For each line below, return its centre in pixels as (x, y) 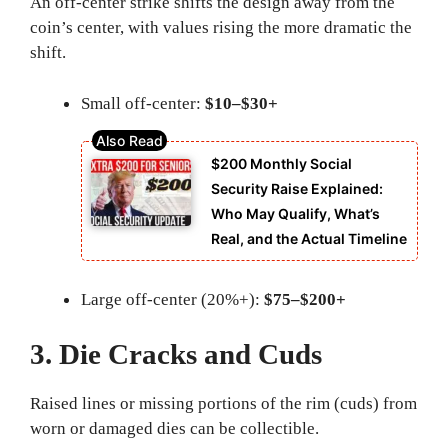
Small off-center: (143, 103)
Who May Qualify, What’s (295, 214)
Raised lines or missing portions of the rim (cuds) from (223, 404)
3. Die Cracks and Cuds (176, 354)
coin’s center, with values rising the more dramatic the (221, 28)
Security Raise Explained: (297, 189)
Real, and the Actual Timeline (309, 239)
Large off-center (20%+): (172, 299)
